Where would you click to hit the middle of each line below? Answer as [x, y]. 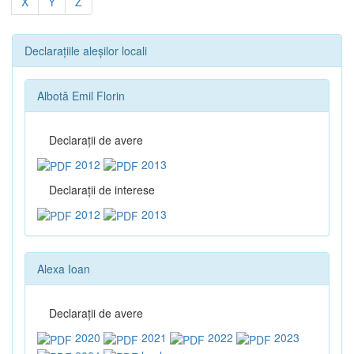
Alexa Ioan [64, 269]
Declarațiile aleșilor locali [86, 50]
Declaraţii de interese [102, 189]
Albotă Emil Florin [81, 95]
